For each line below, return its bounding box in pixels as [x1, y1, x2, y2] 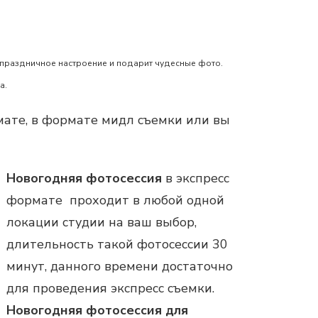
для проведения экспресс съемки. [6, 279, 214, 297]
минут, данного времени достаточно [6, 257, 233, 275]
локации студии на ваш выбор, [6, 213, 197, 231]
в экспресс [162, 169, 229, 187]
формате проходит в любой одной [6, 191, 224, 209]
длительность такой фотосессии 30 [6, 235, 228, 253]
